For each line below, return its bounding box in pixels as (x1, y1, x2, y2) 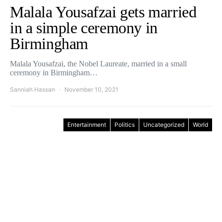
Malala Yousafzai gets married (10, 3, 197, 21)
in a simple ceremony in (10, 19, 158, 37)
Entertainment (67, 121, 106, 128)
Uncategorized (143, 121, 184, 128)
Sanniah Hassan (10, 86, 55, 93)
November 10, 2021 (64, 86, 118, 93)
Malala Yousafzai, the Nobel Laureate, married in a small (10, 59, 187, 68)
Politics (114, 121, 135, 128)
